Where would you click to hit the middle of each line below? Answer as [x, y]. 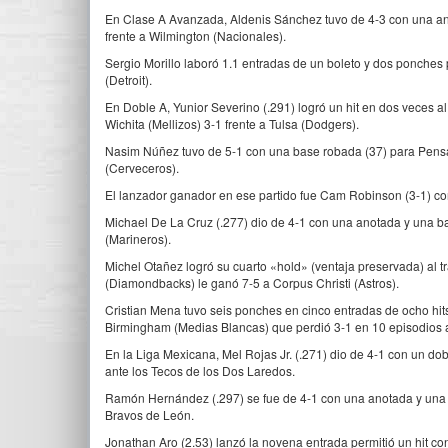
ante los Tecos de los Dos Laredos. [200, 370]
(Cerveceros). [142, 167]
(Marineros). [138, 238]
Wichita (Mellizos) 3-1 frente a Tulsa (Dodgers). [232, 123]
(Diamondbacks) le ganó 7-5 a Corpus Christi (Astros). [252, 282]
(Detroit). [128, 79]
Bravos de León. [149, 414]
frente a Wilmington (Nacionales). [195, 35]
